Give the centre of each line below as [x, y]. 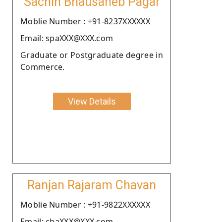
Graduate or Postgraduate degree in [92, 55]
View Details [92, 101]
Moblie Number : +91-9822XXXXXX [85, 204]
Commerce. [43, 67]
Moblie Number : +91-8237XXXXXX [85, 21]
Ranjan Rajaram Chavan [92, 185]
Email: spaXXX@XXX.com [67, 38]
